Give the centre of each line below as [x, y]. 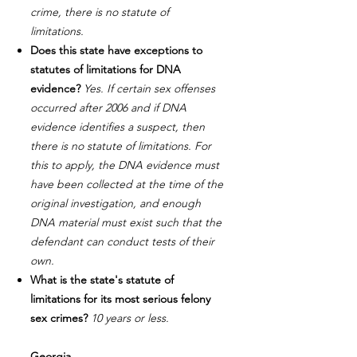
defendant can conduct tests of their [122, 242]
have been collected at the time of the [127, 184]
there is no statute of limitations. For [121, 146]
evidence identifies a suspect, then [118, 127]
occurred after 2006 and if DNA [108, 108]
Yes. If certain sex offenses [149, 89]
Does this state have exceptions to [116, 51]
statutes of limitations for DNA [106, 70]
